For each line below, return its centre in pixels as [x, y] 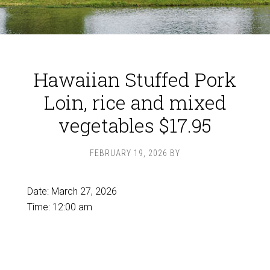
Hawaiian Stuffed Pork [135, 79]
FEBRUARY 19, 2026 [129, 153]
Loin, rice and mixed [135, 102]
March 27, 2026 [84, 191]
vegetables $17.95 [135, 125]
